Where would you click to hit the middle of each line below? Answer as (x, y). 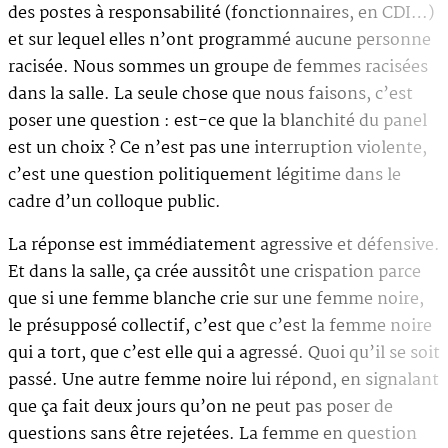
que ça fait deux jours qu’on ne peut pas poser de (200, 407)
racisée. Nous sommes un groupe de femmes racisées (218, 67)
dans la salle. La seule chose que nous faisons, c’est (210, 94)
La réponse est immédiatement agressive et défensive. (224, 245)
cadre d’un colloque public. (114, 202)
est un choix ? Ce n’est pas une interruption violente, (217, 148)
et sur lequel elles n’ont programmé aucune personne (219, 40)
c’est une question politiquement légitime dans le (204, 175)
